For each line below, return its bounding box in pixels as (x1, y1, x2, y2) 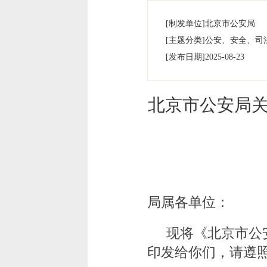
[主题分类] (165, 36, 205, 45)
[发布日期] (165, 52, 205, 61)
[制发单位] (165, 19, 205, 28)
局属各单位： (147, 195, 229, 210)
